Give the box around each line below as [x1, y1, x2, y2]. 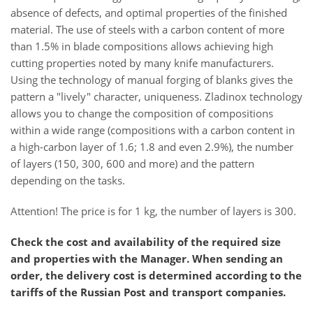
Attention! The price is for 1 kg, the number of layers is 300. [10, 204, 296, 218]
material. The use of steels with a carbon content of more [10, 22, 284, 36]
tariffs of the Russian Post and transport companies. [10, 285, 286, 299]
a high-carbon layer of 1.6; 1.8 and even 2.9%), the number [10, 140, 293, 154]
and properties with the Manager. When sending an [10, 252, 283, 265]
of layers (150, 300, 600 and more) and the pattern [10, 156, 254, 170]
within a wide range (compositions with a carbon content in [10, 123, 295, 137]
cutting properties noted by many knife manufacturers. [10, 56, 274, 70]
